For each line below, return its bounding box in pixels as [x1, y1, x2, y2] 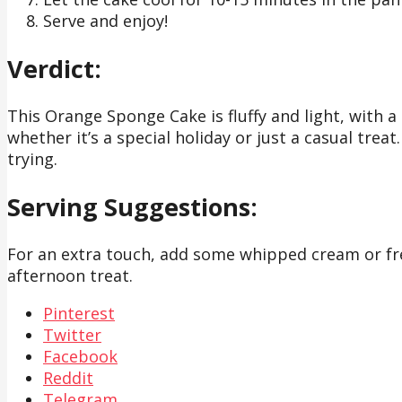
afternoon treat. [7, 265, 133, 287]
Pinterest [43, 302, 115, 325]
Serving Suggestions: [7, 189, 258, 223]
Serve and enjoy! [43, 10, 168, 32]
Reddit [43, 367, 93, 389]
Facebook [43, 345, 118, 368]
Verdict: [7, 51, 101, 85]
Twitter [43, 324, 101, 346]
